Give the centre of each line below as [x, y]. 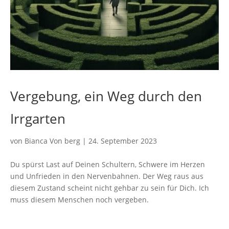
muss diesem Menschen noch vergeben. [79, 199]
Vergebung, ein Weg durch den [106, 96]
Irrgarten [38, 118]
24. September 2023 [123, 141]
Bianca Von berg [52, 141]
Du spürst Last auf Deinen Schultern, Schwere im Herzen [108, 164]
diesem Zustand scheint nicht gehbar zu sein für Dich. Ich [110, 188]
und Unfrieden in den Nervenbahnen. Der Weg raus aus [107, 176]
